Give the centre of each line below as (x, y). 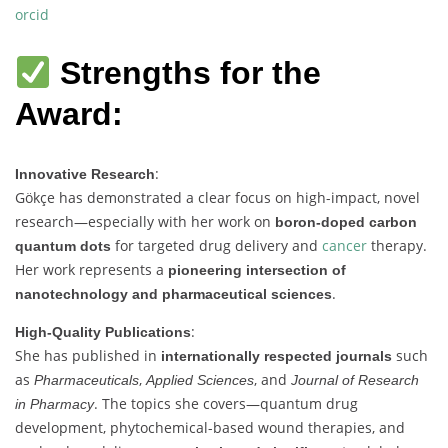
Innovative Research (85, 174)
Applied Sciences (200, 380)
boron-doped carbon (346, 222)
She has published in (88, 355)
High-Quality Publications (103, 332)
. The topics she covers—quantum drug (226, 403)
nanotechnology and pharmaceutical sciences (173, 294)
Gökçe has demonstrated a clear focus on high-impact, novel (217, 197)
